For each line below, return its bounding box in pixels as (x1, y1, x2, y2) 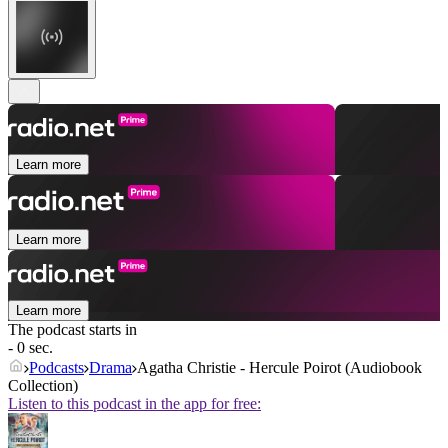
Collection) (8, 377, 78, 395)
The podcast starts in (8, 321, 137, 339)
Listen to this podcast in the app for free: (8, 395, 261, 413)
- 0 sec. (8, 339, 53, 357)
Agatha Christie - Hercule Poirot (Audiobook (137, 359, 422, 377)
